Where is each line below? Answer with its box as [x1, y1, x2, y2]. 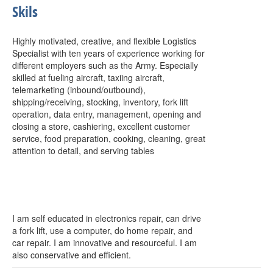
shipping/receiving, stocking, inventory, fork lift [12, 96, 188, 108]
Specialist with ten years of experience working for [12, 47, 205, 59]
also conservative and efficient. [12, 249, 131, 261]
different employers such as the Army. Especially [12, 59, 198, 71]
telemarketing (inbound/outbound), [12, 83, 146, 96]
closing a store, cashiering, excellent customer [12, 120, 190, 132]
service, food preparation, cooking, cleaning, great [12, 132, 205, 144]
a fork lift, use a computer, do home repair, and [12, 224, 193, 236]
